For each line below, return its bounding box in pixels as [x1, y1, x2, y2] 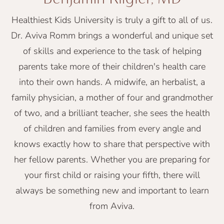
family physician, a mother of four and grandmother [11, 91, 213, 103]
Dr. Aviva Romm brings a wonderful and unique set [11, 29, 213, 41]
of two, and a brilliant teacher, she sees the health [14, 106, 210, 119]
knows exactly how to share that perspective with [14, 137, 210, 150]
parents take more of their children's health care [18, 60, 205, 72]
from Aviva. [89, 199, 134, 212]
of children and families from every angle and [23, 122, 201, 134]
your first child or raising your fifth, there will [24, 168, 200, 181]
